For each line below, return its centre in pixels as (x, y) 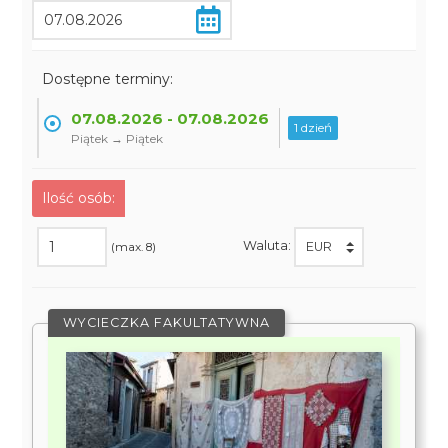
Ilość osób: (79, 198)
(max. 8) (134, 246)
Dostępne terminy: (108, 79)
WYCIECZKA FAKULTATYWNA (167, 322)
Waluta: (268, 246)
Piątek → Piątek (117, 138)
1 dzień (313, 127)
